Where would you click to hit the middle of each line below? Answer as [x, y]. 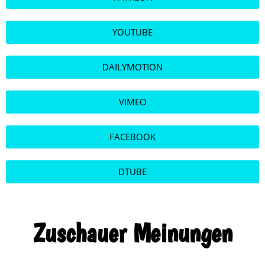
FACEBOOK [132, 137]
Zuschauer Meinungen [132, 233]
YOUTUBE [132, 32]
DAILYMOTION [132, 67]
